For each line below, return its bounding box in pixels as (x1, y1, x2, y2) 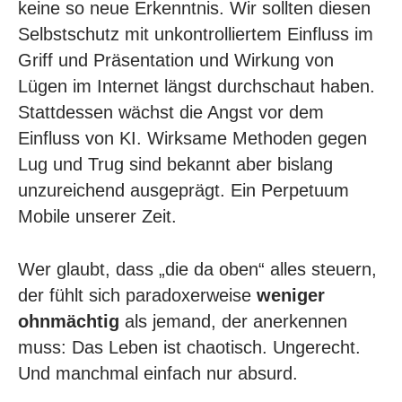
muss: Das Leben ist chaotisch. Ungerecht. (18, 336, 361, 357)
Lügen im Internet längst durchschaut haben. (18, 75, 375, 96)
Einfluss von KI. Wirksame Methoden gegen (18, 127, 367, 148)
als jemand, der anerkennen (119, 310, 347, 331)
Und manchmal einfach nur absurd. (18, 363, 298, 383)
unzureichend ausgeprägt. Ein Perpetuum (18, 179, 349, 200)
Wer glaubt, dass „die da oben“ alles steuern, (18, 258, 377, 279)
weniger (257, 284, 325, 305)
